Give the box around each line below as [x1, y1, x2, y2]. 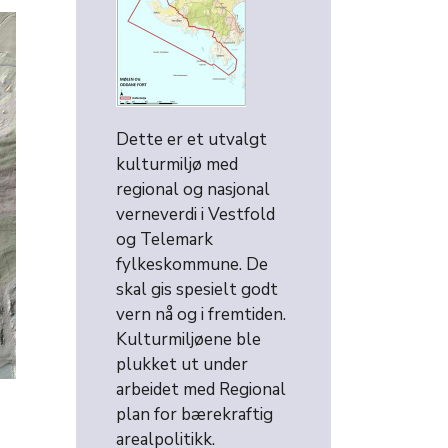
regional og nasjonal [116, 178, 270, 202]
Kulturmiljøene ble [116, 328, 261, 352]
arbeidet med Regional [116, 378, 286, 402]
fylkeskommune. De [116, 253, 268, 277]
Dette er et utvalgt [116, 128, 267, 152]
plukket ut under [116, 353, 248, 377]
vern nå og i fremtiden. [116, 303, 286, 327]
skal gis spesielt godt [116, 278, 278, 302]
